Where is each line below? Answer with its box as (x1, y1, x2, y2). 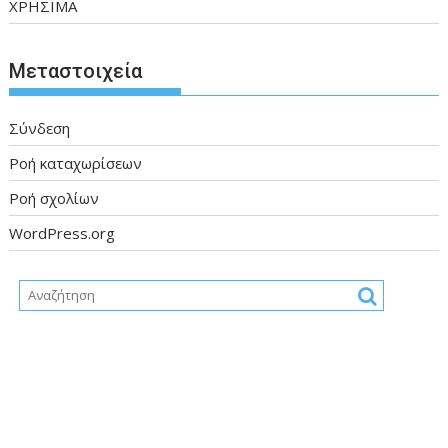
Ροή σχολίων (9, 187, 100, 208)
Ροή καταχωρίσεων (9, 152, 143, 173)
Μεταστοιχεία (9, 58, 143, 83)
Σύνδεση (9, 117, 71, 138)
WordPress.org (9, 222, 116, 243)
